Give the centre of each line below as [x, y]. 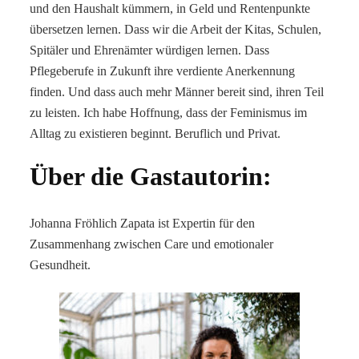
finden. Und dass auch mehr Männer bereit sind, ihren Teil [177, 92]
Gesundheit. [61, 264]
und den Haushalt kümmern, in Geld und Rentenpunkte [170, 9]
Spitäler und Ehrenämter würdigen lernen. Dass [150, 50]
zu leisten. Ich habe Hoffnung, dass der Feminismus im [169, 113]
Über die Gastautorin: [151, 177]
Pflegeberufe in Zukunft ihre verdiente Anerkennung [163, 71]
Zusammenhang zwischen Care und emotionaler [152, 244]
